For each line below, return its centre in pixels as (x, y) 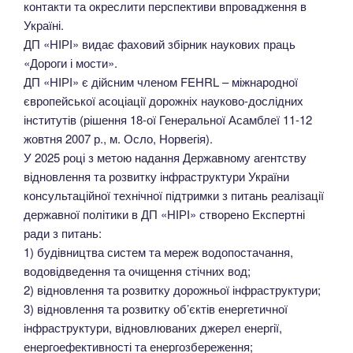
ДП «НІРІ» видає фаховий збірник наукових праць (160, 43)
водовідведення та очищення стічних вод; (137, 270)
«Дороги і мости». (71, 62)
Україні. (44, 24)
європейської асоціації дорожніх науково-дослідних (163, 100)
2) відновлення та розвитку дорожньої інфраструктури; (172, 289)
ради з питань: (63, 232)
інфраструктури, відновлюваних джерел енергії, (153, 327)
